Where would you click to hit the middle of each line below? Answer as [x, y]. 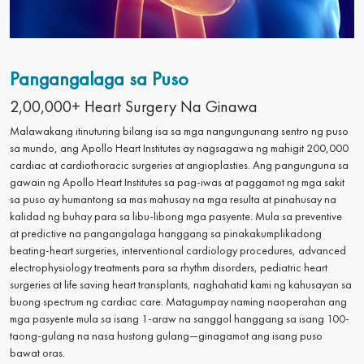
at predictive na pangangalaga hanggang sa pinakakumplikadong [166, 234]
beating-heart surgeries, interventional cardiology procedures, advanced [178, 251]
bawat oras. [37, 353]
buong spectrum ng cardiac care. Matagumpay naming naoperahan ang [178, 302]
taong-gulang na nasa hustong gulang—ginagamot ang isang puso [166, 336]
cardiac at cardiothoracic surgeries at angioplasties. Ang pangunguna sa [179, 165]
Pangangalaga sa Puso [99, 79]
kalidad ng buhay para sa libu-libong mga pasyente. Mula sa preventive [176, 217]
